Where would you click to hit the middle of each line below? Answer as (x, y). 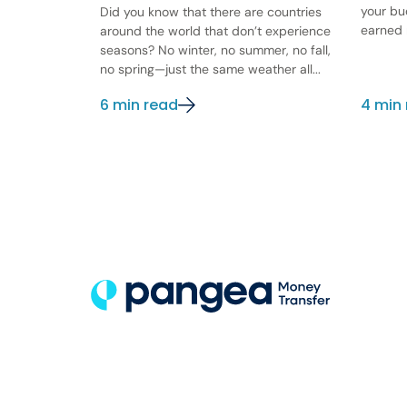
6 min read (139, 105)
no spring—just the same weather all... (210, 69)
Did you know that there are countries (210, 12)
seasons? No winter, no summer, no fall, (215, 50)
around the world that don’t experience (215, 31)
